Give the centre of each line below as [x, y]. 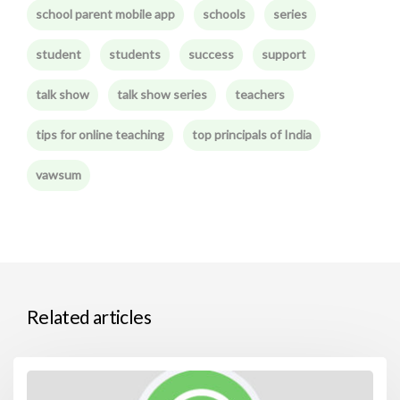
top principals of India [252, 134]
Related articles [89, 317]
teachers [260, 94]
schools [224, 14]
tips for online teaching [100, 134]
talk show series [162, 94]
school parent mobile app [105, 14]
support [284, 54]
